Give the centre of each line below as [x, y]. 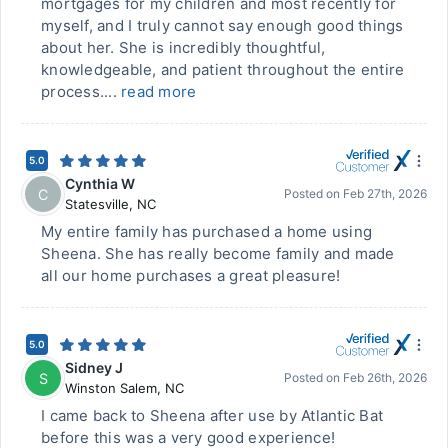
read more [159, 91]
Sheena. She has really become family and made [218, 253]
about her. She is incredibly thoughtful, [183, 47]
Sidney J [94, 367]
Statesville [97, 204]
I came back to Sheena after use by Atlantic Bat [212, 415]
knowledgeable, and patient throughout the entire [223, 69]
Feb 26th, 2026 [385, 377]
